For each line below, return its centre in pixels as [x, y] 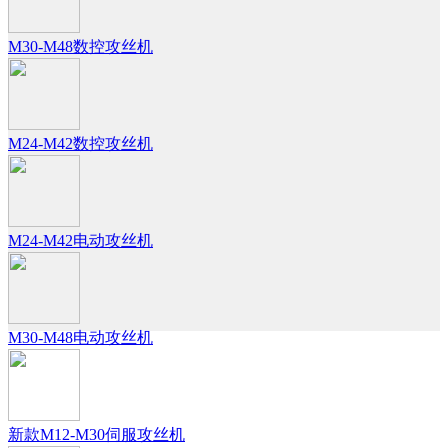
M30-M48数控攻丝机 [80, 46]
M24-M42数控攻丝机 [80, 143]
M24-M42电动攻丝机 [80, 240]
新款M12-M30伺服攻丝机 [96, 434]
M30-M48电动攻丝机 [80, 337]
